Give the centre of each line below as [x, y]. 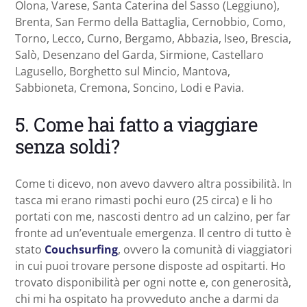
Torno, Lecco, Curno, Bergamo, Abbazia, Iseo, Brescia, [153, 38]
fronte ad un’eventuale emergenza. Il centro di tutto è [153, 233]
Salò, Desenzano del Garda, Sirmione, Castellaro [139, 54]
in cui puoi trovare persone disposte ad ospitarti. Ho [150, 266]
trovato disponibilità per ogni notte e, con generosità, [153, 282]
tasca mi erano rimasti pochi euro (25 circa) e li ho [144, 200]
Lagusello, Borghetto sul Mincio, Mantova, [123, 71]
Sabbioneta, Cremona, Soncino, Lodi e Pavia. [130, 87]
